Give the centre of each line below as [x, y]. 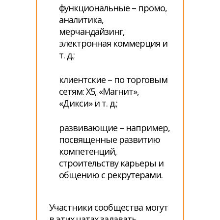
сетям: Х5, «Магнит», [99, 91]
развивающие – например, [114, 128]
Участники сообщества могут [109, 207]
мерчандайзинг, [92, 31]
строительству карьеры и [111, 163]
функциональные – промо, [113, 8]
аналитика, [81, 20]
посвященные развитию [110, 139]
